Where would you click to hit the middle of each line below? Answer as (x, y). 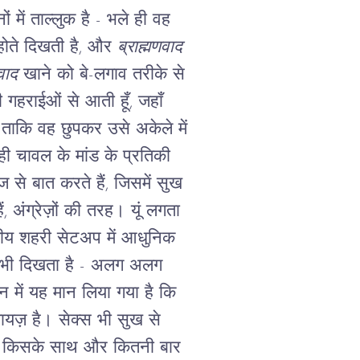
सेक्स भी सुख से (109, 321)
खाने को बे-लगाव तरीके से (101, 75)
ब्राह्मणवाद (149, 47)
